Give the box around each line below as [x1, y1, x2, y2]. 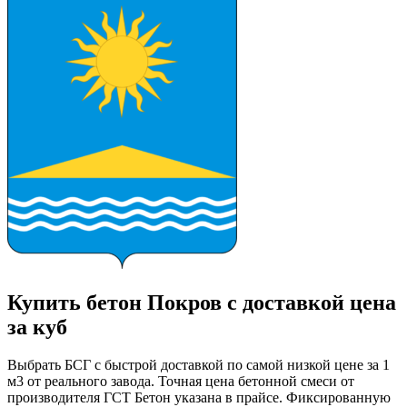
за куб [7, 314, 67, 339]
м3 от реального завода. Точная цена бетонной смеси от [7, 373, 354, 390]
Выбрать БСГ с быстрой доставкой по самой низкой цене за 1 [7, 357, 390, 373]
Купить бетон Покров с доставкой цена [7, 290, 396, 314]
